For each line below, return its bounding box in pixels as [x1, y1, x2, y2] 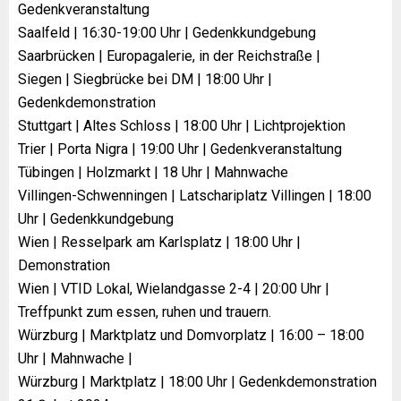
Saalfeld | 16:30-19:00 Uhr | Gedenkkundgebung [18, 23, 316, 41]
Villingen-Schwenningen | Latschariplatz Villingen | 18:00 [18, 186, 371, 204]
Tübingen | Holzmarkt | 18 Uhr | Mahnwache [18, 163, 288, 181]
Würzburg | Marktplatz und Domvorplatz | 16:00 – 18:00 [18, 326, 364, 344]
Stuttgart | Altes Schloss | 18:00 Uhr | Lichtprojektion [18, 116, 346, 134]
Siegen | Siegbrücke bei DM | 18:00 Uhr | [18, 70, 272, 88]
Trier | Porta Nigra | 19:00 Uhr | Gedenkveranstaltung [18, 140, 342, 158]
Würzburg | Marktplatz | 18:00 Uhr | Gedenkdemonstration [18, 372, 377, 390]
